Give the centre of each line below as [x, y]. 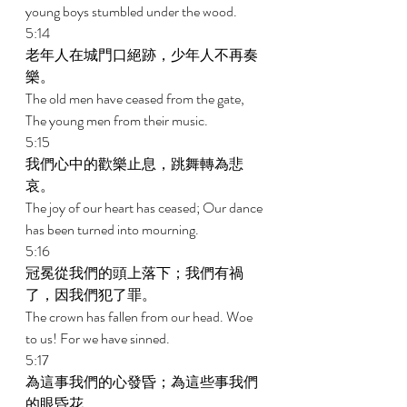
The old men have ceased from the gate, [136, 99]
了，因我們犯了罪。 [92, 295]
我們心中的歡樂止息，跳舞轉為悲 [134, 164]
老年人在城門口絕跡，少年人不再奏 [142, 55]
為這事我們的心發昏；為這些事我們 [142, 382]
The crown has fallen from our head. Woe [140, 317]
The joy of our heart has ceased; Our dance [145, 208]
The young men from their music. [118, 120]
